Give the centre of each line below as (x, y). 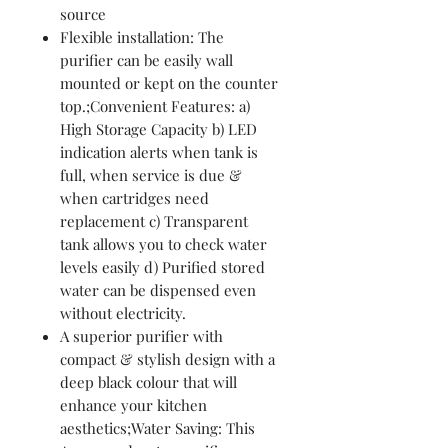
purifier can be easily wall (146, 59)
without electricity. (123, 312)
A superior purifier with (141, 335)
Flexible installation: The (142, 36)
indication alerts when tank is (159, 151)
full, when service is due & (151, 174)
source (83, 13)
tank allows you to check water (163, 243)
